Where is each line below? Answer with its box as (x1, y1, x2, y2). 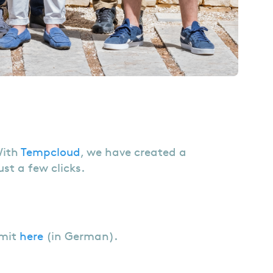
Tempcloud (21, 144, 80, 159)
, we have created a (80, 144, 186, 159)
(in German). (43, 229, 118, 243)
